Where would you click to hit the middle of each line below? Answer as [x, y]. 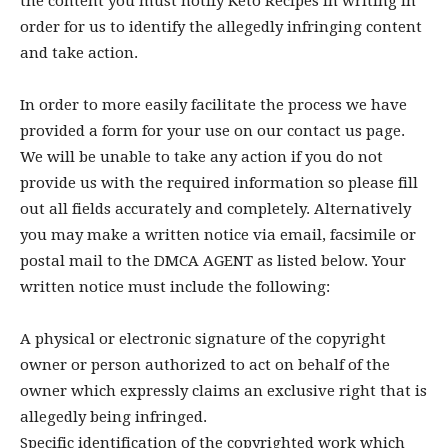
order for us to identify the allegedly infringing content [221, 27]
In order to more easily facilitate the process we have [213, 105]
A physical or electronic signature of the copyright [203, 339]
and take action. [79, 53]
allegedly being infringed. [113, 417]
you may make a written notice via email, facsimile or [218, 235]
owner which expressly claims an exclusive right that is [223, 391]
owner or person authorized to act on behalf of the [205, 365]
